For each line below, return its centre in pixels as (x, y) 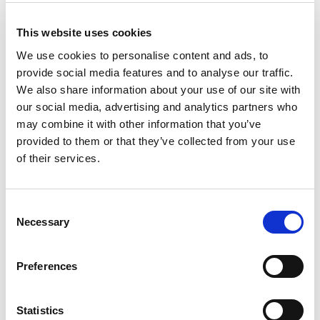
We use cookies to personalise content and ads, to (142, 55)
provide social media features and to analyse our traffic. (155, 72)
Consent (25, 207)
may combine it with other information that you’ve (139, 124)
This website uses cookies (84, 32)
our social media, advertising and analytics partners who (157, 106)
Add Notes (50, 148)
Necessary (43, 221)
